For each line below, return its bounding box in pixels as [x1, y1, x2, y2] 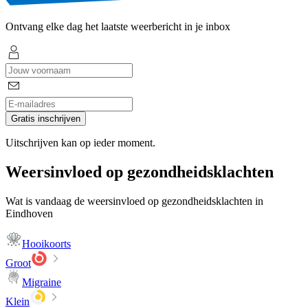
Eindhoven [5, 208, 53, 220]
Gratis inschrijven [11, 113, 80, 124]
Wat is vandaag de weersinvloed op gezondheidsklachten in [5, 195, 263, 208]
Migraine [22, 276, 61, 289]
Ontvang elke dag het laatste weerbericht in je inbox [5, 21, 230, 33]
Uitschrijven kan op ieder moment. [5, 137, 155, 149]
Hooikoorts [22, 238, 71, 250]
